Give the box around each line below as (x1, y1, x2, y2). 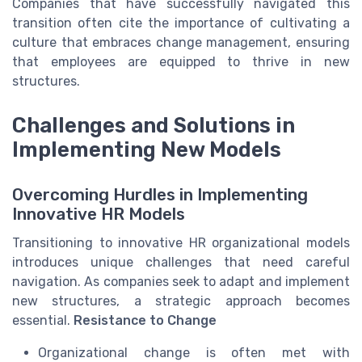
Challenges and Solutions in (12, 112, 295, 137)
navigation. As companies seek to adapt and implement (12, 273, 350, 289)
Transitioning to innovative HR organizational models (12, 234, 350, 250)
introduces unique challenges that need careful (12, 254, 350, 270)
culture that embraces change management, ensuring (12, 35, 350, 51)
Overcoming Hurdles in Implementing (12, 184, 308, 204)
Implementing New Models (12, 137, 281, 162)
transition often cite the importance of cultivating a (12, 15, 350, 32)
